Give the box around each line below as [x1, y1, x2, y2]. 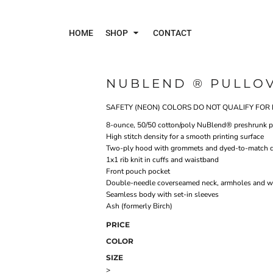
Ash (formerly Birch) [106, 201, 172, 211]
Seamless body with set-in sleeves [106, 190, 219, 200]
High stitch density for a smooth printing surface [106, 132, 264, 142]
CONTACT [152, 28, 192, 38]
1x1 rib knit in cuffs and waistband [106, 155, 219, 165]
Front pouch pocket [106, 166, 170, 177]
